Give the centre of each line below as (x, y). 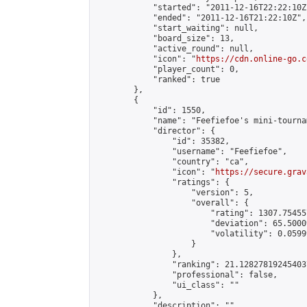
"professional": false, (186, 275)
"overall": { (172, 203)
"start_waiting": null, (177, 28)
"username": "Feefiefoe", (191, 151)
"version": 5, (174, 193)
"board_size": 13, (165, 38)
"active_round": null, (174, 49)
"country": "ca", (172, 162)
